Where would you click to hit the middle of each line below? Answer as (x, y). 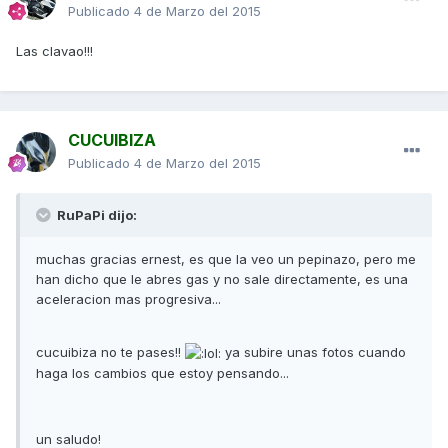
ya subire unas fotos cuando (313, 352)
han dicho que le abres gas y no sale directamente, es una (222, 279)
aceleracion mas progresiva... (128, 299)
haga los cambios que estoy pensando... (162, 373)
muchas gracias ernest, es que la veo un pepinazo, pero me (226, 259)
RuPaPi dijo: (95, 215)
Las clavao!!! (54, 51)
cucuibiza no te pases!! (110, 352)
